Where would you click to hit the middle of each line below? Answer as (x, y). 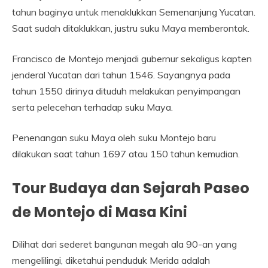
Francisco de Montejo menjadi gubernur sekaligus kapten (132, 59)
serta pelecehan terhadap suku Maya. (92, 107)
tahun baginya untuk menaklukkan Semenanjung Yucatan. (134, 12)
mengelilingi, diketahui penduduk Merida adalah (111, 261)
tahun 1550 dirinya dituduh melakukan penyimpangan (126, 91)
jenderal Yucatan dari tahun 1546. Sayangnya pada (121, 75)
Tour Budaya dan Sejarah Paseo (131, 188)
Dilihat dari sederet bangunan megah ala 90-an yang (124, 244)
